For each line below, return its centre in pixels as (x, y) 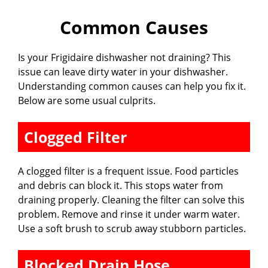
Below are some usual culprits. (87, 101)
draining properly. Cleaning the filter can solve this (131, 200)
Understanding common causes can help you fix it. (132, 86)
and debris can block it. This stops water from (121, 186)
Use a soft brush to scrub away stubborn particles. (132, 229)
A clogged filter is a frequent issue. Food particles (128, 171)
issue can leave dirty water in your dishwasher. (123, 72)
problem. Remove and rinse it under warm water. (129, 214)
